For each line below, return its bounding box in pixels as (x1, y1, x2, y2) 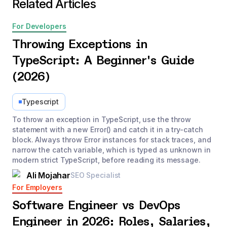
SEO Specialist (70, 171, 121, 179)
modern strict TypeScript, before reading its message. (12, 156, 201, 164)
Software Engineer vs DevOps (12, 198, 180, 214)
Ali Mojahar (26, 170, 70, 180)
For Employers (12, 183, 62, 192)
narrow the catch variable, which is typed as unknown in (12, 145, 211, 154)
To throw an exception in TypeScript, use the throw (12, 115, 192, 124)
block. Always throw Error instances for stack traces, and (12, 135, 211, 144)
